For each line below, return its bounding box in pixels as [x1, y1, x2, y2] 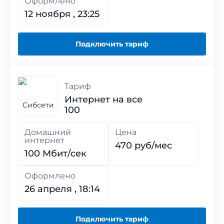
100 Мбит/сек [24, 148, 86, 159]
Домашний [24, 127, 71, 137]
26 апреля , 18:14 [24, 183, 100, 194]
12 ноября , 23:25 [24, 8, 99, 19]
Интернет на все [64, 93, 142, 105]
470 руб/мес [115, 140, 172, 151]
